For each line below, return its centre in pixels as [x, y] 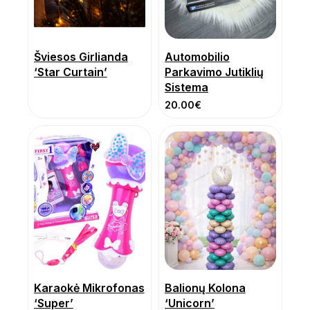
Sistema [186, 88]
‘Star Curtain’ [71, 72]
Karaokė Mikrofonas [89, 288]
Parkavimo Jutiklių [214, 72]
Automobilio [197, 57]
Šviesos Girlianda [81, 57]
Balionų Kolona [205, 288]
